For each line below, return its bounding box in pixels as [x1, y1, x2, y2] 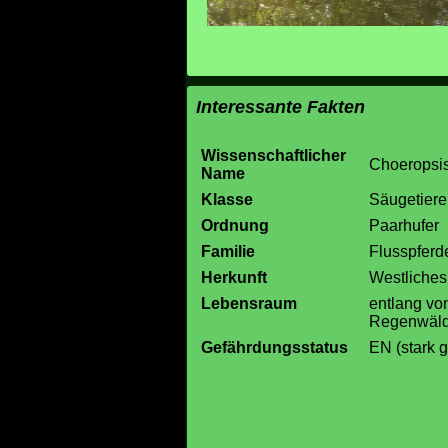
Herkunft [201, 268, 267, 286]
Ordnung [201, 216, 269, 234]
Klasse [201, 190, 253, 208]
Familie [201, 242, 255, 260]
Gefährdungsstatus [201, 338, 348, 356]
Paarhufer [369, 216, 439, 234]
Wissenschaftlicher [201, 146, 346, 164]
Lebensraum [201, 294, 297, 312]
